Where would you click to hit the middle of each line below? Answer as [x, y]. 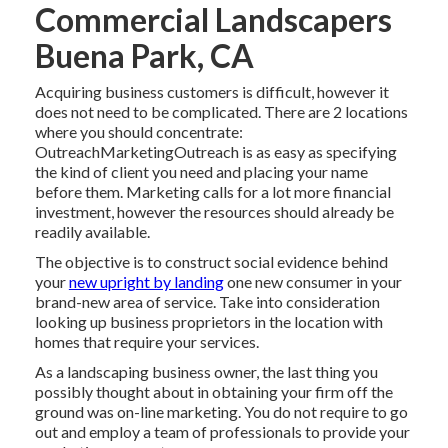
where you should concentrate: [138, 132]
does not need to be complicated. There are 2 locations [221, 112]
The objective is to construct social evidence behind [211, 262]
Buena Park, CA [144, 56]
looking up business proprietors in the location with [208, 322]
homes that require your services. [146, 342]
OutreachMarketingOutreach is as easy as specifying [215, 152]
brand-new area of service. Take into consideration [207, 302]
